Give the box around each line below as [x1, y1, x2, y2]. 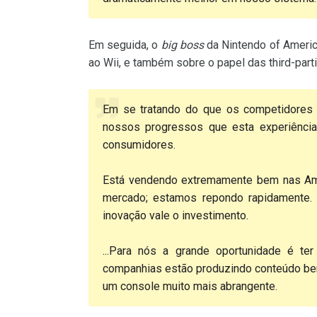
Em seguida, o [88, 38, 161, 52]
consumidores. [103, 138, 175, 151]
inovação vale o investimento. [103, 209, 248, 222]
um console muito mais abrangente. [103, 279, 277, 293]
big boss [161, 38, 204, 52]
